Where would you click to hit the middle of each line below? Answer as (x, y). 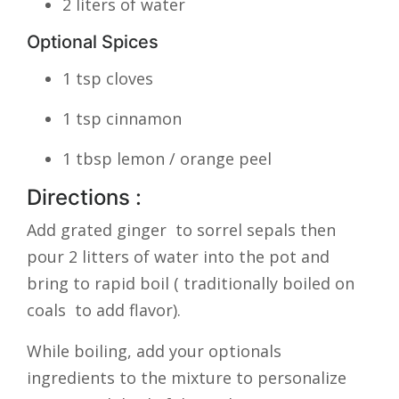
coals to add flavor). (104, 310)
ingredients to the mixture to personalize (187, 378)
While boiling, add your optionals (154, 351)
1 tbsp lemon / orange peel (167, 159)
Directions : (84, 197)
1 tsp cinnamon (122, 118)
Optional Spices (93, 42)
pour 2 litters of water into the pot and (178, 256)
